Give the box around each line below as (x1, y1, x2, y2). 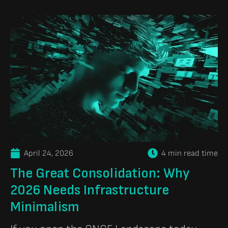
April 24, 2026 (24, 148, 73, 158)
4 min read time (161, 148, 218, 158)
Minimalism (10, 198, 79, 215)
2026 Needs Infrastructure (10, 181, 169, 198)
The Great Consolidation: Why (10, 164, 189, 182)
